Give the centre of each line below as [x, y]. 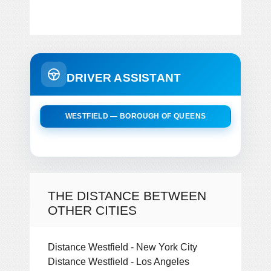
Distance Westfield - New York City [122, 247]
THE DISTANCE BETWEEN [127, 195]
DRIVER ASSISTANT [124, 77]
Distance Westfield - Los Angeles [119, 261]
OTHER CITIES [92, 210]
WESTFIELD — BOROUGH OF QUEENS [135, 116]
